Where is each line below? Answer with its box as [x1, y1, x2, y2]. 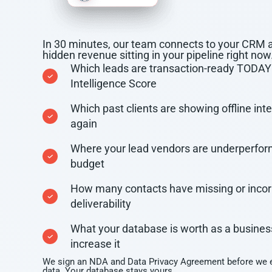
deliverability [70, 197, 132, 210]
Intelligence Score [70, 77, 157, 90]
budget [70, 157, 105, 170]
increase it [70, 237, 121, 250]
